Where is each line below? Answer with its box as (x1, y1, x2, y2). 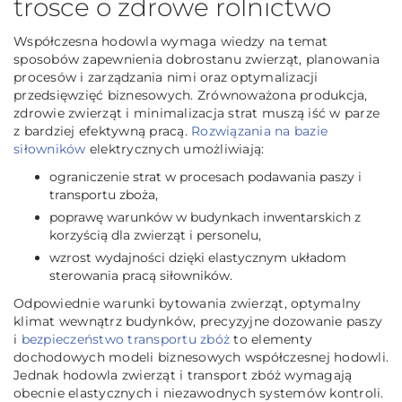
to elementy (230, 331, 312, 347)
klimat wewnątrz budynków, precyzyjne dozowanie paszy (13, 313, 382, 329)
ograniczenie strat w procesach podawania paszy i (49, 169, 362, 185)
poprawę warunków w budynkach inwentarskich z (49, 209, 361, 225)
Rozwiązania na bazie (191, 123, 328, 139)
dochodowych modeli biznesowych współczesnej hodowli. (13, 349, 389, 365)
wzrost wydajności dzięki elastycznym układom (49, 249, 346, 266)
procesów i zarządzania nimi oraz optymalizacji (13, 69, 319, 85)
